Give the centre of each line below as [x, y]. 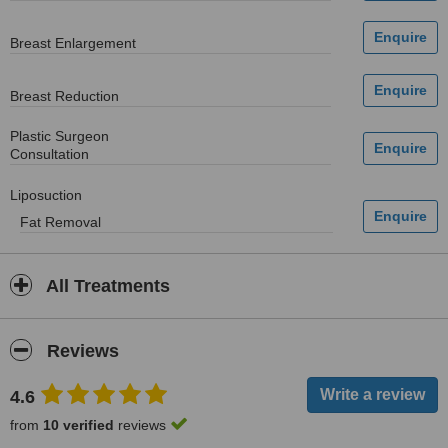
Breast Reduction [64, 96]
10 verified [78, 425]
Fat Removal [60, 222]
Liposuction [46, 195]
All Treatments [106, 286]
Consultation [49, 154]
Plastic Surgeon [59, 136]
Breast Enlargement [73, 43]
